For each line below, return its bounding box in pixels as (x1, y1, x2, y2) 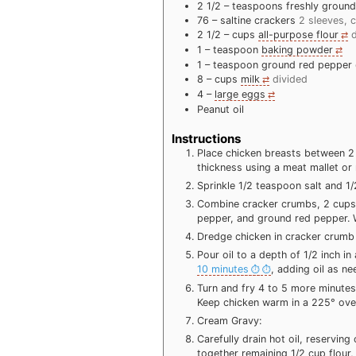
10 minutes (197, 263, 250, 276)
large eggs (215, 88, 266, 101)
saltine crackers (220, 14, 296, 27)
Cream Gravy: (197, 315, 262, 327)
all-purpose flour (258, 29, 339, 41)
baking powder (261, 44, 334, 56)
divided (273, 73, 308, 86)
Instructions (172, 131, 242, 147)
